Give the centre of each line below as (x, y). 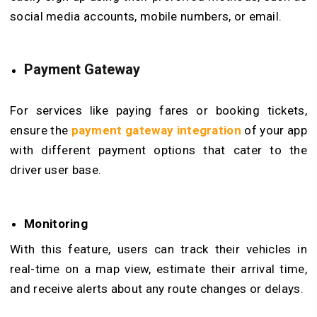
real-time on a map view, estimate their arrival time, (158, 269)
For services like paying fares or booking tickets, (158, 110)
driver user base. (56, 169)
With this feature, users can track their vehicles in (158, 249)
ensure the (41, 130)
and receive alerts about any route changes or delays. (157, 288)
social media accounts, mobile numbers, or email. (146, 16)
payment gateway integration (156, 130)
